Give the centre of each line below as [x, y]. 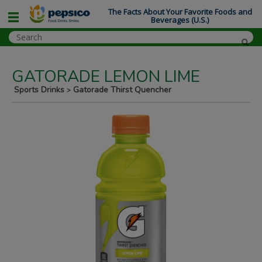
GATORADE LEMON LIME [106, 77]
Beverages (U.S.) [180, 20]
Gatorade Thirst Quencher [121, 90]
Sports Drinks [40, 90]
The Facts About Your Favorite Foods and [180, 12]
